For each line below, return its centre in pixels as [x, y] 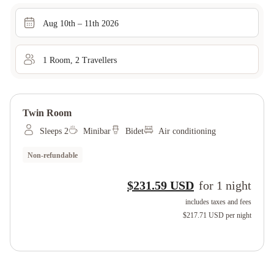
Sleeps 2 [54, 131]
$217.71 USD [203, 215]
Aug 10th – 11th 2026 [81, 23]
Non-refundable [53, 155]
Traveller [97, 60]
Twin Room [47, 113]
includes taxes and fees [218, 202]
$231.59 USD [161, 185]
